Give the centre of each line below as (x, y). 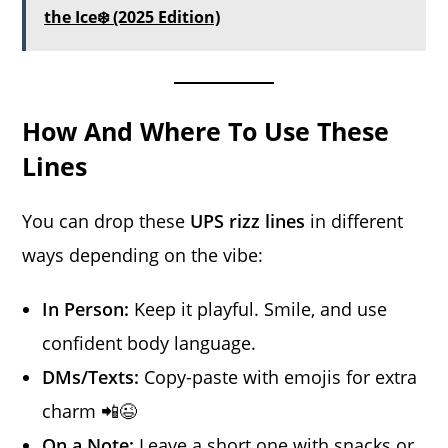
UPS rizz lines (248, 220)
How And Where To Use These (206, 130)
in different (354, 220)
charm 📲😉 (90, 410)
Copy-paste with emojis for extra (278, 376)
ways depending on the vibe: (143, 254)
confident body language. (149, 342)
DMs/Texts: (91, 376)
